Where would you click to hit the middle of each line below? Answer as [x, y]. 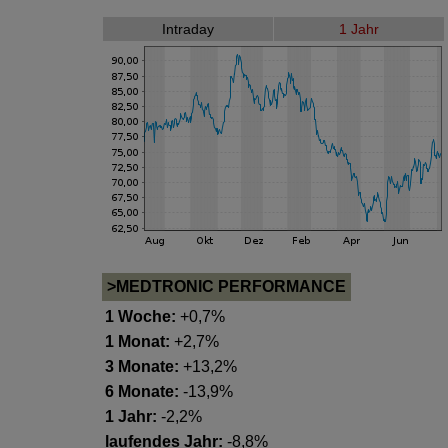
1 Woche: [140, 316]
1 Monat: [137, 341]
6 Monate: [141, 391]
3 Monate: [141, 366]
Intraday [187, 29]
